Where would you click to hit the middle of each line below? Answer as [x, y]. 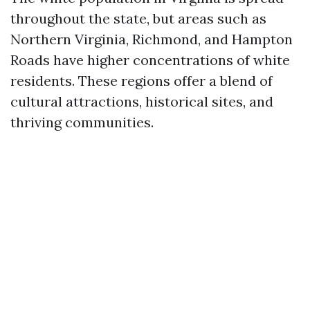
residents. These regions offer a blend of [142, 81]
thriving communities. [82, 122]
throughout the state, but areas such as [138, 18]
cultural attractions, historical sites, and [142, 101]
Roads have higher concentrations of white [150, 60]
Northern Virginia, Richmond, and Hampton [152, 39]
